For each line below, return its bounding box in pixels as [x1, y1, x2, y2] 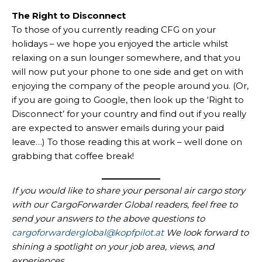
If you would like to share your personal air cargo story [12, 185, 245, 196]
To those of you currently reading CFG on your [12, 23, 216, 35]
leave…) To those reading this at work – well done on [12, 136, 242, 147]
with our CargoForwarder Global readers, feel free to [12, 199, 237, 211]
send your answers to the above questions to [12, 213, 205, 225]
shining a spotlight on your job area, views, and [12, 241, 214, 253]
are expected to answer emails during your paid [12, 122, 224, 133]
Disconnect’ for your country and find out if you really [12, 108, 246, 119]
